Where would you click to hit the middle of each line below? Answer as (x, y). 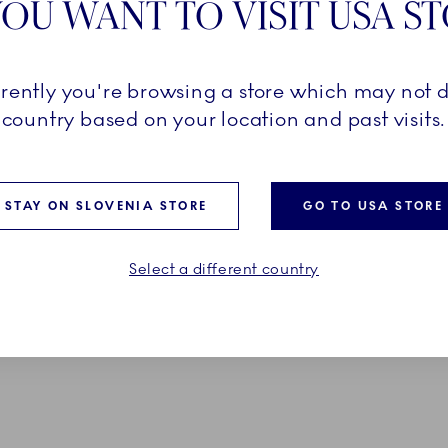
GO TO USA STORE (373, 206)
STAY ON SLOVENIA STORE (106, 206)
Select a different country (223, 269)
